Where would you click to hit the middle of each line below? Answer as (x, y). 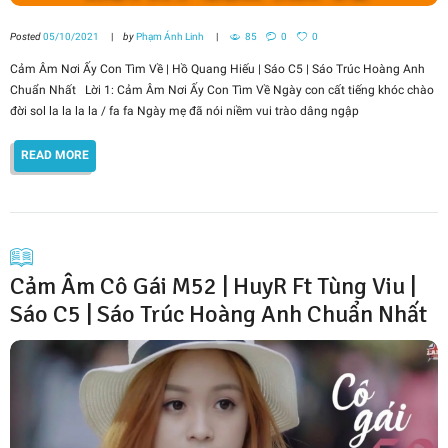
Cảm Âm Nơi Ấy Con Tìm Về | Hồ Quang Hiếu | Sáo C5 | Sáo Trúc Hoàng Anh (217, 68)
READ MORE (55, 155)
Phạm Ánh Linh (169, 36)
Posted (26, 36)
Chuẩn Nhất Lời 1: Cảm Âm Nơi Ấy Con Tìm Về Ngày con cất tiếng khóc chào (222, 89)
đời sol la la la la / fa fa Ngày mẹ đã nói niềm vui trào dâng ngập (184, 110)
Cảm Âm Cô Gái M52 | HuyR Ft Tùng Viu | (213, 285)
